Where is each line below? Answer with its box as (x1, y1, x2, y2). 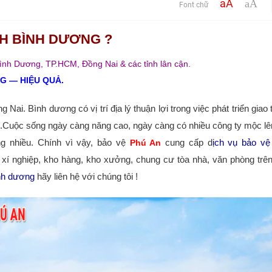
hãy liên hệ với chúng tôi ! (34, 171, 138, 182)
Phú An (129, 138, 161, 148)
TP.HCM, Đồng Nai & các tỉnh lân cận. (45, 59, 191, 69)
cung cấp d (161, 137, 212, 148)
